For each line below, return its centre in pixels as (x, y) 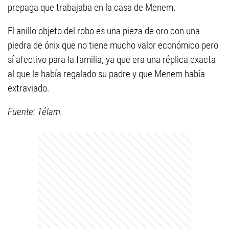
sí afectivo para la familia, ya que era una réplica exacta (112, 60)
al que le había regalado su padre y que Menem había (106, 74)
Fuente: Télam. (35, 112)
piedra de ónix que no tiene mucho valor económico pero (113, 45)
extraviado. (29, 88)
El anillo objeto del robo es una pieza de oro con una (104, 31)
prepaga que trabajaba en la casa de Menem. (92, 8)
